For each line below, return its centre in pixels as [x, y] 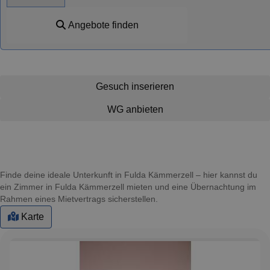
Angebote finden [102, 25]
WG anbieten [135, 109]
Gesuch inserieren [135, 86]
